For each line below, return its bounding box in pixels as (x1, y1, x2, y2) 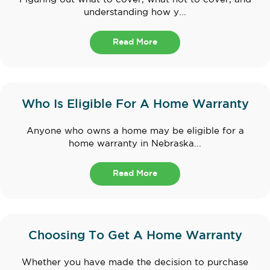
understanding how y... (84, 8, 186, 17)
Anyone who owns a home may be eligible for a (26, 127, 244, 136)
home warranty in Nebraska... (69, 140, 201, 148)
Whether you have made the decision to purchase (22, 259, 248, 267)
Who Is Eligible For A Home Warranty (21, 99, 249, 110)
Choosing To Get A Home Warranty (28, 230, 242, 242)
